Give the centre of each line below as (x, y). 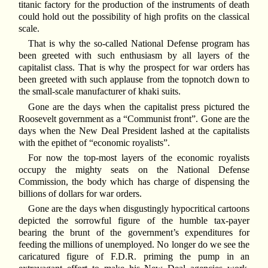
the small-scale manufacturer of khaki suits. (99, 92)
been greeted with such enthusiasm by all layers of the (134, 56)
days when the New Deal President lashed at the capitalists (134, 130)
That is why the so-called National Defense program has (139, 44)
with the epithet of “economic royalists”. (94, 142)
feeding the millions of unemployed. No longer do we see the (134, 245)
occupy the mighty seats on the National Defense (134, 170)
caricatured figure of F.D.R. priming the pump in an (134, 257)
